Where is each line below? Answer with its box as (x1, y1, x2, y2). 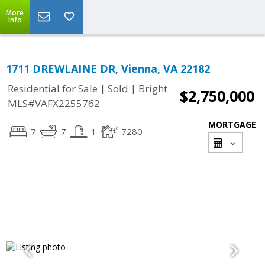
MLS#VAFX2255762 (8, 96, 100, 111)
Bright (138, 82, 167, 96)
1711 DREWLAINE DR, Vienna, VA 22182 (6, 62, 210, 76)
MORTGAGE (208, 119, 256, 130)
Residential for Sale (8, 82, 98, 96)
